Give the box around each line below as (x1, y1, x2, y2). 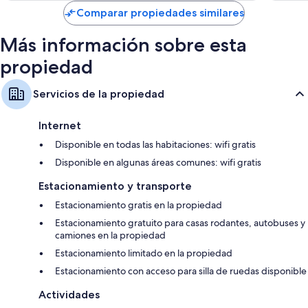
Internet (38, 119, 81, 133)
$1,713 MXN (184, 4, 233, 17)
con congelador (16, 21, 84, 34)
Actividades (38, 288, 100, 302)
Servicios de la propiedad (33, 87, 164, 101)
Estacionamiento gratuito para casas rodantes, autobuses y (55, 217, 305, 230)
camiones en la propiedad (55, 229, 166, 242)
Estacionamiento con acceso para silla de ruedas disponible (55, 265, 307, 278)
